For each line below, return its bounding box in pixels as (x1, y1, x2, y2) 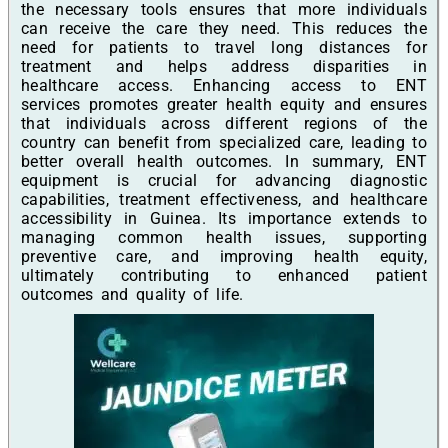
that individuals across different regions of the (21, 113, 427, 133)
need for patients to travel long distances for (21, 37, 427, 57)
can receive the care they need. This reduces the (21, 18, 427, 38)
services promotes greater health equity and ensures (21, 94, 427, 114)
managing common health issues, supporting (21, 227, 427, 247)
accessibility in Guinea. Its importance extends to (21, 208, 427, 228)
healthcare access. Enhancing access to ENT (21, 75, 427, 95)
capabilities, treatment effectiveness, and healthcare (21, 189, 427, 209)
